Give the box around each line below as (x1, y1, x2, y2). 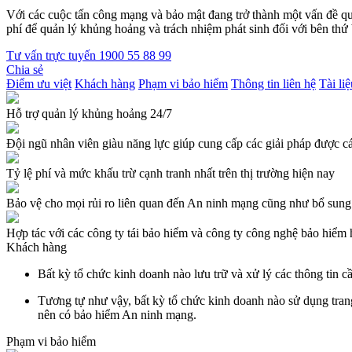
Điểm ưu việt (6, 77, 71, 90)
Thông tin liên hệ (231, 77, 316, 90)
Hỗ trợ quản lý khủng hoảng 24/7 (6, 107, 172, 120)
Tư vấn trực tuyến (6, 49, 96, 62)
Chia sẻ (6, 63, 43, 76)
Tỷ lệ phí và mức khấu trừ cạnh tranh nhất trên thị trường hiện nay (6, 167, 335, 180)
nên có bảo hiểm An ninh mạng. (38, 308, 196, 321)
